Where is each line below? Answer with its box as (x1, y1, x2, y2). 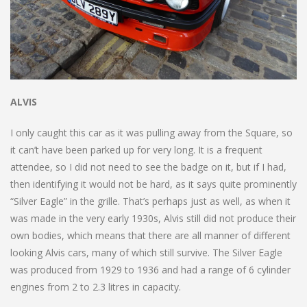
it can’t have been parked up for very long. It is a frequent (10, 143, 262, 156)
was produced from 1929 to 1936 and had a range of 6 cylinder (10, 262, 291, 276)
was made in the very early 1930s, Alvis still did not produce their (10, 211, 296, 225)
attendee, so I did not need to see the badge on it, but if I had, (10, 160, 286, 173)
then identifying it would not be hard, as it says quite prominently (10, 177, 297, 191)
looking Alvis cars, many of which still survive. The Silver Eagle (10, 245, 282, 259)
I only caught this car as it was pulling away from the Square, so (10, 125, 293, 139)
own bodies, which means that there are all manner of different (10, 228, 291, 242)
